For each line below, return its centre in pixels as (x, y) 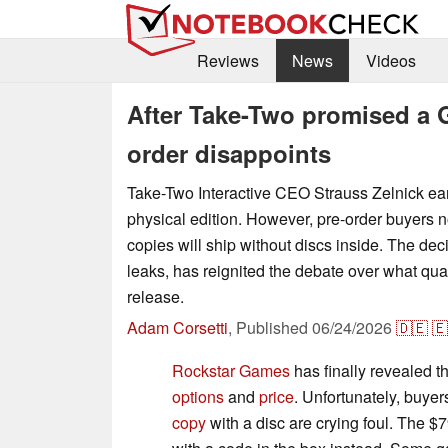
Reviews (227, 61)
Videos (390, 61)
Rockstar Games (231, 370)
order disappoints (229, 152)
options (198, 396)
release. (155, 296)
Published (274, 327)
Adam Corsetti (177, 327)
